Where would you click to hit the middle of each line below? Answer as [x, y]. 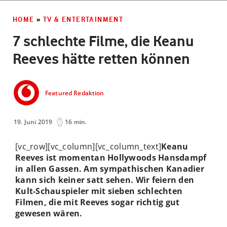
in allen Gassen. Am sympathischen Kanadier [110, 168]
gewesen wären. [51, 213]
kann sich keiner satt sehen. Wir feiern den [105, 180]
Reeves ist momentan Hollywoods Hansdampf [111, 157]
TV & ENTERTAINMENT [83, 19]
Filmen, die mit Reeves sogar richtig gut [98, 202]
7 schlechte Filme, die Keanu [103, 41]
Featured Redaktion [75, 93]
